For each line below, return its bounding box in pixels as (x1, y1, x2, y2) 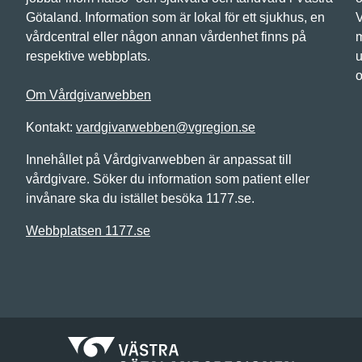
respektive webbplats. (26, 49, 150, 63)
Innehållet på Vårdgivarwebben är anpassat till (26, 153, 292, 166)
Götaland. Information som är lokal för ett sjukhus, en (26, 11, 325, 24)
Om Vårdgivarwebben (26, 88, 151, 102)
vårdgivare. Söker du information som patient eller (26, 172, 309, 186)
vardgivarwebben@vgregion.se (76, 120, 255, 134)
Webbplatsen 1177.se (26, 224, 150, 238)
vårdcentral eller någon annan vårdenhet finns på (26, 30, 306, 44)
